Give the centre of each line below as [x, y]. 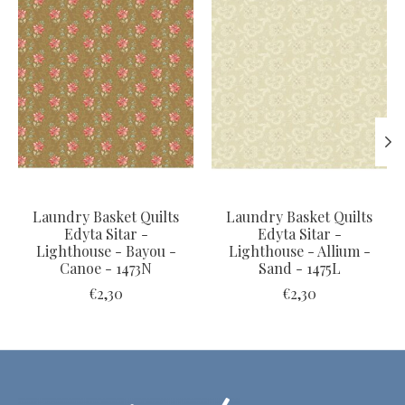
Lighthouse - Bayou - [106, 250]
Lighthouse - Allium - [299, 250]
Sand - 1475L [299, 268]
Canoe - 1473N [106, 268]
